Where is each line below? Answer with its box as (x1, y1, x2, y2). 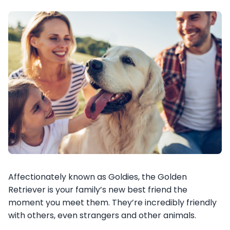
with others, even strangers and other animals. (8, 209, 198, 221)
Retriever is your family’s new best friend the (8, 183, 187, 196)
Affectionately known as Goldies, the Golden (8, 170, 187, 183)
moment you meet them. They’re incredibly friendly (8, 196, 217, 208)
